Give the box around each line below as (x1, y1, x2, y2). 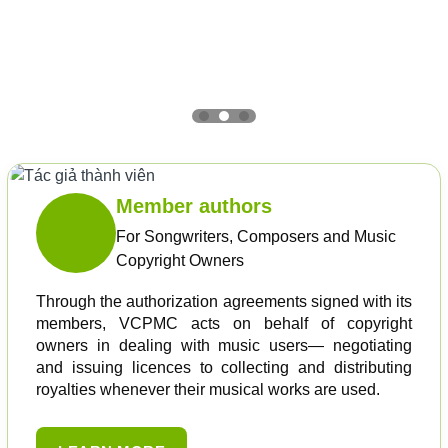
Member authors (116, 195, 272, 217)
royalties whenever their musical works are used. (36, 381, 380, 398)
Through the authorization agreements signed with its (36, 293, 412, 310)
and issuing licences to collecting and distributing (36, 359, 412, 376)
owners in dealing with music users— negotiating (36, 337, 412, 354)
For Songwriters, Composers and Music (116, 228, 396, 245)
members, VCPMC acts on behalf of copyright (36, 315, 412, 332)
